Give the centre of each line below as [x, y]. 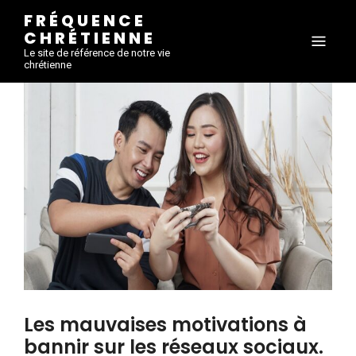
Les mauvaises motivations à [165, 325]
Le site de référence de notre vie [97, 53]
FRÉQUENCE [85, 21]
